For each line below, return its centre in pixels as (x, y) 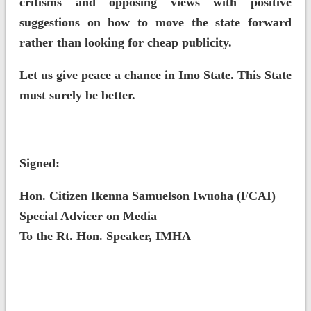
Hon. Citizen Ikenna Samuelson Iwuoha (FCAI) (147, 196)
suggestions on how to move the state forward (155, 23)
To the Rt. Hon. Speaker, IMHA (105, 236)
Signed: (39, 163)
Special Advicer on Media (88, 216)
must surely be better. (77, 95)
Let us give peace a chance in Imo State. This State (155, 75)
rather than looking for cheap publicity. (125, 43)
